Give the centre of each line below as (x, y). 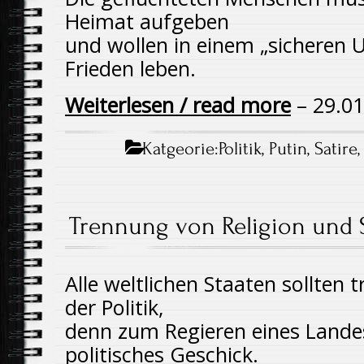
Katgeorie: (178, 149)
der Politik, (115, 307)
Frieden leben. (130, 68)
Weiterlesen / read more (178, 105)
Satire (336, 149)
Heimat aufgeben (147, 21)
